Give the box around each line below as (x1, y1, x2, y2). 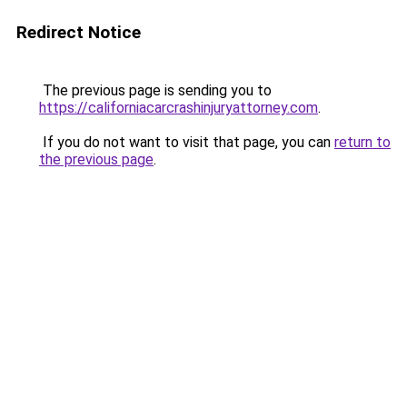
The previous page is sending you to (39, 82, 272, 99)
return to (334, 134, 391, 151)
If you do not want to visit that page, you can (39, 134, 334, 151)
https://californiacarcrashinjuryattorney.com (39, 99, 318, 116)
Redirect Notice (16, 22, 141, 43)
